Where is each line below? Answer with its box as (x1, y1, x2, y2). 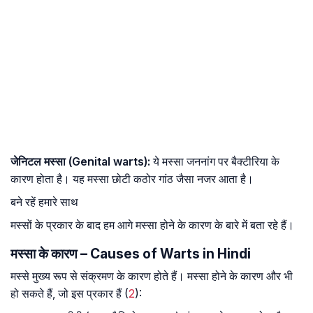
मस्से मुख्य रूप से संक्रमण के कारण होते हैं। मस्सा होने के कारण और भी (10, 269, 293, 284)
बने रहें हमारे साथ (10, 195, 78, 210)
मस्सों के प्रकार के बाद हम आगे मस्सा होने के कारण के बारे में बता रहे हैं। (10, 218, 294, 233)
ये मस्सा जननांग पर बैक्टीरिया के (150, 154, 279, 169)
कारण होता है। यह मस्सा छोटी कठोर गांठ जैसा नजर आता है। (10, 172, 254, 187)
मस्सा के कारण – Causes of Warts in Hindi (10, 245, 251, 263)
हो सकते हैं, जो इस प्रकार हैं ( (10, 286, 129, 301)
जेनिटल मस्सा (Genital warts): (10, 154, 150, 169)
